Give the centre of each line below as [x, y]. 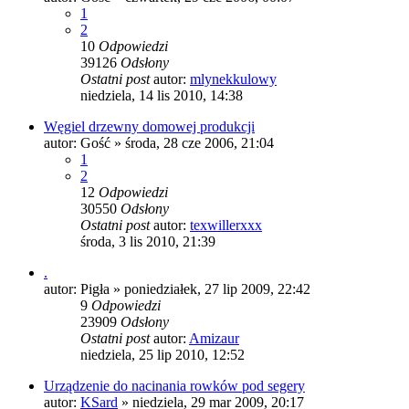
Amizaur [214, 338]
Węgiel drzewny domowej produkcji [149, 126]
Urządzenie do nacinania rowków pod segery [174, 385]
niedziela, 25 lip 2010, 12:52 [163, 354]
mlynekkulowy [233, 79]
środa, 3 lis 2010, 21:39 [148, 241]
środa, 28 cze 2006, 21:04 [199, 142]
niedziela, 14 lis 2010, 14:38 [162, 95]
